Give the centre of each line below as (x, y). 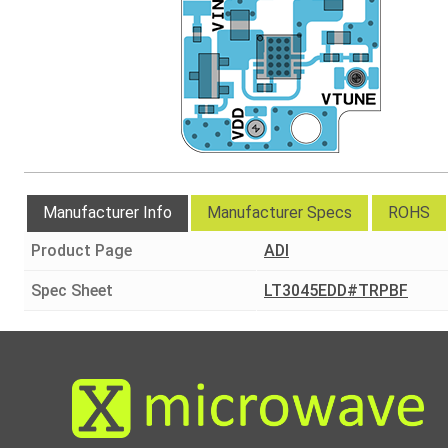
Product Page (81, 251)
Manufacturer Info (108, 213)
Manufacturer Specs (280, 213)
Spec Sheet (72, 291)
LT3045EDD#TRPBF (336, 291)
